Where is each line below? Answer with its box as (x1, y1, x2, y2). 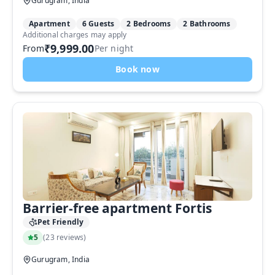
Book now (115, 63, 160, 75)
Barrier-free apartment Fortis (23, 199, 212, 217)
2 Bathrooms (183, 18, 231, 29)
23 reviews (45, 232, 84, 242)
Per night (94, 42, 134, 54)
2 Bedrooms (126, 18, 171, 29)
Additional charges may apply (23, 29, 127, 40)
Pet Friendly (37, 217, 84, 227)
